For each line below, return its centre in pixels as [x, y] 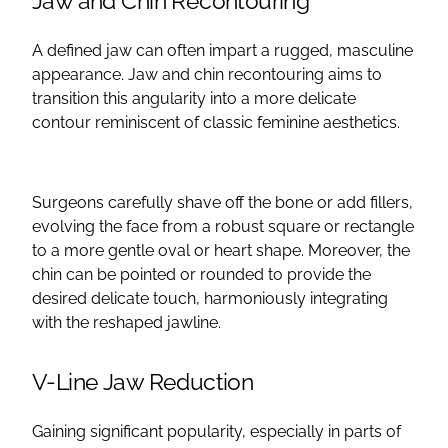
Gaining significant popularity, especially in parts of [216, 431]
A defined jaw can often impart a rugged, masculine [222, 50]
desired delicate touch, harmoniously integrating [210, 298]
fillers [389, 202]
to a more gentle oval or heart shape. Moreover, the [221, 250]
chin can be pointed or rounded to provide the [201, 274]
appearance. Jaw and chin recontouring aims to [207, 74]
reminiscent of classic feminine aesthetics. [247, 122]
